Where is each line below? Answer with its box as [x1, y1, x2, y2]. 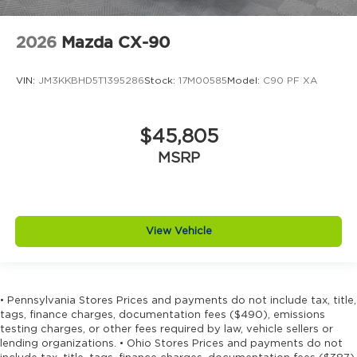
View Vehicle [145, 226, 212, 237]
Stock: [144, 76, 178, 86]
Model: [227, 76, 263, 86]
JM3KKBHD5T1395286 [38, 76, 144, 86]
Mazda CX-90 [61, 33, 170, 52]
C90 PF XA [263, 76, 317, 86]
